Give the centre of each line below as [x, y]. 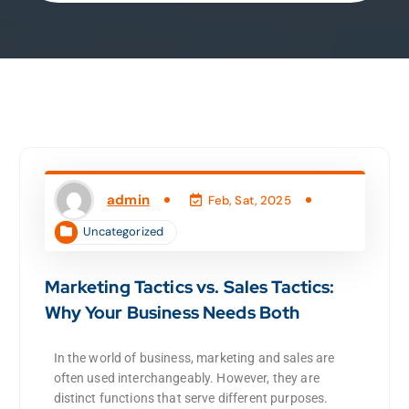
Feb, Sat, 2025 [249, 200]
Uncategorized [124, 232]
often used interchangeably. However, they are [186, 378]
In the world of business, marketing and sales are [194, 357]
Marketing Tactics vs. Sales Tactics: [189, 286]
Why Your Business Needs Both [172, 312]
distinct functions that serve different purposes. [191, 398]
